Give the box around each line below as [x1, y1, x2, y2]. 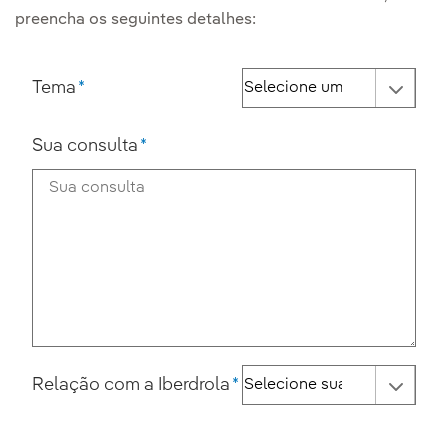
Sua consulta [31, 137, 138, 156]
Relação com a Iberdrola [31, 376, 230, 394]
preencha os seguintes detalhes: [15, 12, 256, 28]
